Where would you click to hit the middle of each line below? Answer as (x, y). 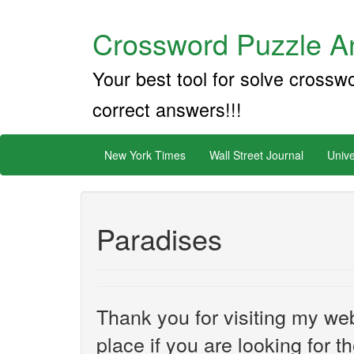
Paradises (159, 238)
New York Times (145, 155)
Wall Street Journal (256, 155)
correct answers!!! (167, 109)
